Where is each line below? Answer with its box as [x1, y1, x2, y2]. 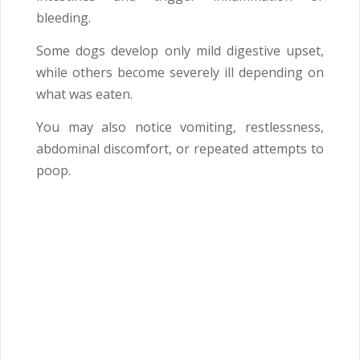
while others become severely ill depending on [36, 63, 324, 82]
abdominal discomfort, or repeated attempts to [36, 140, 324, 158]
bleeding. [36, 9, 91, 27]
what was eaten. [36, 85, 133, 104]
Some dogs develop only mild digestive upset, [36, 42, 324, 60]
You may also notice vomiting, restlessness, [36, 118, 324, 137]
